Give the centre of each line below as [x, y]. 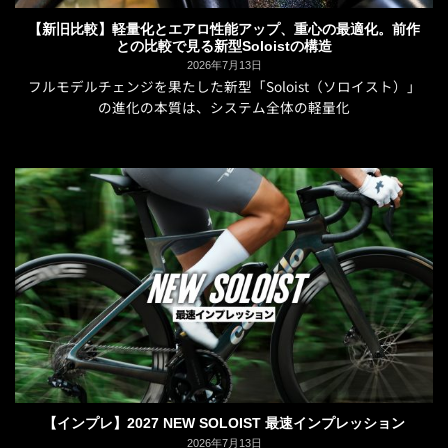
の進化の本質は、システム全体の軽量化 [224, 106]
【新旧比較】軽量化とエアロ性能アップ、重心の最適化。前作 [224, 29]
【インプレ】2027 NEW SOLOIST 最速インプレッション [224, 424]
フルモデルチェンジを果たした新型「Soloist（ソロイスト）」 [224, 85]
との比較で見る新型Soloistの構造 [224, 46]
